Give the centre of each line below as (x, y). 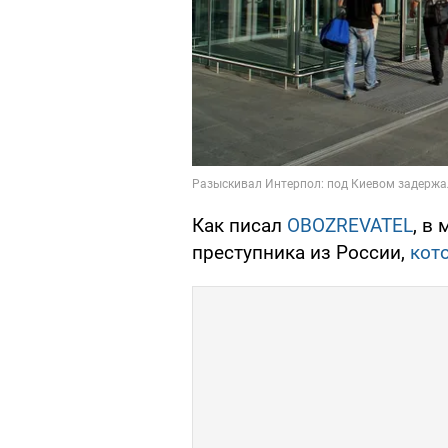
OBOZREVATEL (350, 226)
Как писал (239, 226)
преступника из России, (301, 253)
